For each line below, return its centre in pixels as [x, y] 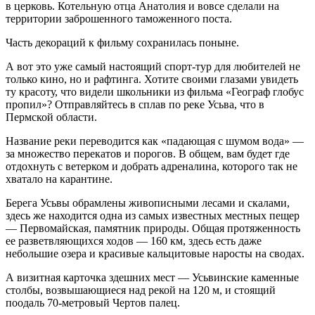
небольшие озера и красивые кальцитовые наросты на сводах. [155, 253]
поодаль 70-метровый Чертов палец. [93, 302]
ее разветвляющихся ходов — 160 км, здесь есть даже [134, 240]
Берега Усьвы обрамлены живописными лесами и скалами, [148, 202]
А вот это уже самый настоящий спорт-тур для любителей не [153, 66]
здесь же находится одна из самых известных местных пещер [153, 215]
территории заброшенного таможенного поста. [119, 18]
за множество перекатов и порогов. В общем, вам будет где [148, 153]
